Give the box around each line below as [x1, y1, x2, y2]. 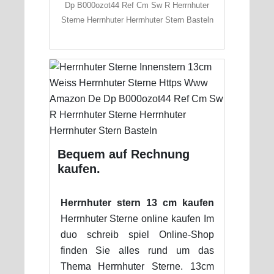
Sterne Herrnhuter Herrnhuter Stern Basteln [61, 15, 213, 24]
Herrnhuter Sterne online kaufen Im [60, 213, 214, 224]
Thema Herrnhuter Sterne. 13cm [60, 261, 214, 272]
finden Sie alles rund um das [60, 245, 214, 256]
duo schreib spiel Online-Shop [60, 229, 214, 240]
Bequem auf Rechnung [57, 147, 190, 161]
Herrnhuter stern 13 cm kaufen [60, 197, 214, 208]
